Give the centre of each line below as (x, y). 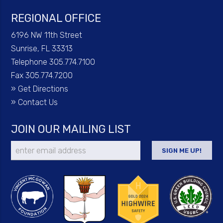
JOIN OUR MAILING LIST (71, 129)
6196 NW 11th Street (47, 35)
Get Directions (43, 89)
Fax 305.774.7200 (42, 75)
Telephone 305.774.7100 (53, 62)
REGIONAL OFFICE (56, 18)
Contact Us (38, 102)
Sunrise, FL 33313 (42, 48)
